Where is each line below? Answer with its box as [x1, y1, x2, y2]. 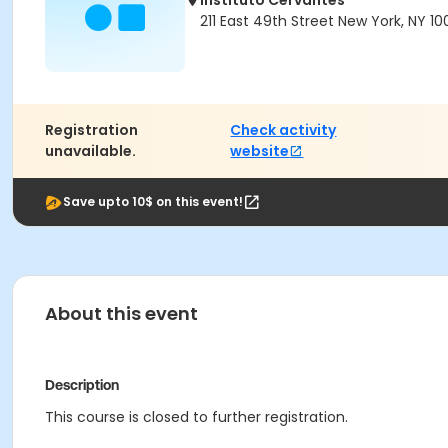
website [230, 141, 290, 161]
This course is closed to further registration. [45, 407, 348, 427]
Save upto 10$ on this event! [63, 193, 243, 210]
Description [45, 377, 119, 393]
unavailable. [45, 141, 136, 161]
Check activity [230, 120, 337, 140]
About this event [45, 301, 198, 326]
